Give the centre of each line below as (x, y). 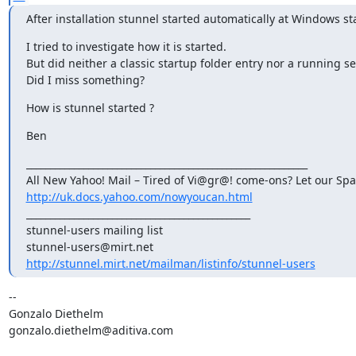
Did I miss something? (85, 79)
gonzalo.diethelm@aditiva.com (91, 330)
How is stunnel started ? (90, 107)
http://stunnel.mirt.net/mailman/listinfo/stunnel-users (170, 263)
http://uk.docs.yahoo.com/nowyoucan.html (139, 196)
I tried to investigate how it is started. (126, 46)
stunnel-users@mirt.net (89, 246)
